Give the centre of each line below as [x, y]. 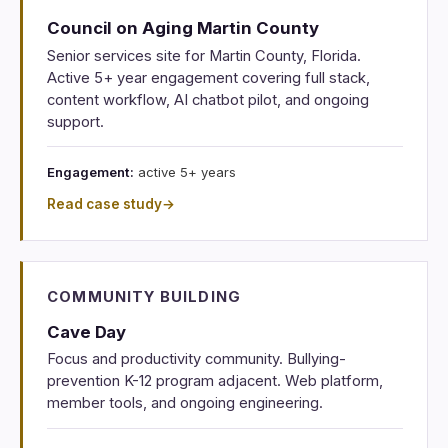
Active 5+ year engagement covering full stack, [208, 77]
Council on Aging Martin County [183, 28]
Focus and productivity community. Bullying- [196, 359]
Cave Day [87, 331]
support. [75, 121]
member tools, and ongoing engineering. [185, 403]
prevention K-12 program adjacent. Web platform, [215, 381]
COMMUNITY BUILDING [144, 297]
